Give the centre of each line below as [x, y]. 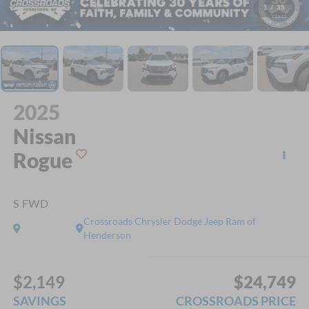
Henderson [107, 235]
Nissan [44, 136]
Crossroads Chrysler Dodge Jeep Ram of [169, 221]
